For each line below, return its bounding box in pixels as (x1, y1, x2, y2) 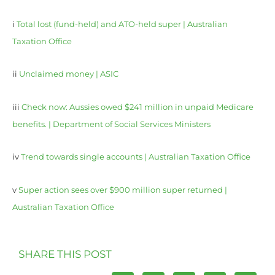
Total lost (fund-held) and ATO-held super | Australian (17, 19, 228, 29)
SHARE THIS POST (18, 248, 112, 261)
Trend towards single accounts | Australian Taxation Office (21, 152, 250, 162)
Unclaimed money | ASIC (19, 69, 118, 79)
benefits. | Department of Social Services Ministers (12, 119, 211, 129)
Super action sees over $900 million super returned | (18, 185, 227, 195)
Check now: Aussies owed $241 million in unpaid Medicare (21, 102, 254, 112)
